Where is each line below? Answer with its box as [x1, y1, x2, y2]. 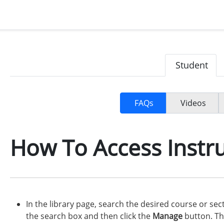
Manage [152, 210, 182, 221]
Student [175, 59, 208, 71]
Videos [180, 97, 206, 108]
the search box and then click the [26, 210, 152, 221]
